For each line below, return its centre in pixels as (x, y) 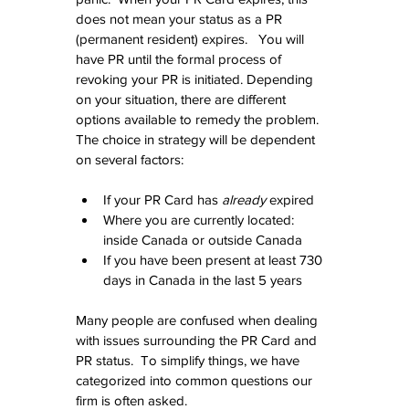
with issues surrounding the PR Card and (198, 341)
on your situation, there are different (183, 100)
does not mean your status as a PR (181, 19)
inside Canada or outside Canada (206, 240)
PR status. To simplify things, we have (189, 361)
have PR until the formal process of (180, 59)
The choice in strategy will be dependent (197, 140)
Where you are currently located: (202, 220)
